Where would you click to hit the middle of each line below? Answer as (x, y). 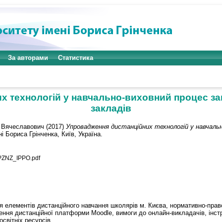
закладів (111, 108)
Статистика (76, 58)
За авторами (28, 58)
